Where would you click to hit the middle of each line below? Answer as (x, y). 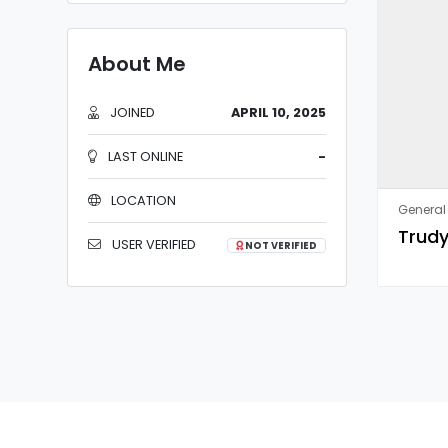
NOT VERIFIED (280, 245)
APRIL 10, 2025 (278, 112)
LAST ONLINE (144, 156)
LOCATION (142, 200)
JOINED (131, 112)
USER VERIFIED (152, 244)
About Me (137, 64)
